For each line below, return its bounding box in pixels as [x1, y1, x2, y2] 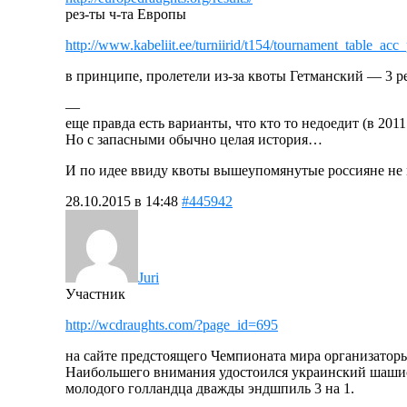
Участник [65, 285, 125, 302]
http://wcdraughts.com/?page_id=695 [65, 316, 278, 333]
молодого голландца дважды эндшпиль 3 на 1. [65, 380, 354, 396]
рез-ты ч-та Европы [65, 5, 186, 22]
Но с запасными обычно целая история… [65, 131, 323, 147]
